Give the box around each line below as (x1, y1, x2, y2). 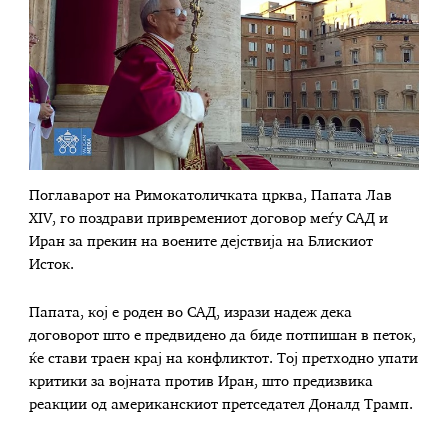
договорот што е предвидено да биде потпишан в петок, (29, 328, 417, 343)
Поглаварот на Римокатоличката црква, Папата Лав (29, 189, 393, 204)
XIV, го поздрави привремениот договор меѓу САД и (29, 212, 389, 227)
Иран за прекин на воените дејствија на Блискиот (29, 235, 374, 250)
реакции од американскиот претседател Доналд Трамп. (29, 397, 414, 412)
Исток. (29, 258, 75, 273)
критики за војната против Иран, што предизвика (29, 374, 374, 389)
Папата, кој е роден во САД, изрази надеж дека (29, 305, 353, 320)
